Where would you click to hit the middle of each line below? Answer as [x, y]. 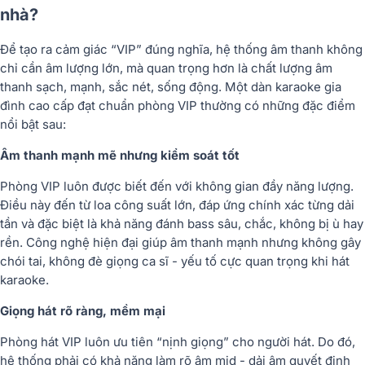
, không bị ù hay [318, 223]
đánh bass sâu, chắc [214, 223]
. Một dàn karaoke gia [280, 86]
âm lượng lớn [83, 68]
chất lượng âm [292, 68]
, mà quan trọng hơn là [185, 68]
